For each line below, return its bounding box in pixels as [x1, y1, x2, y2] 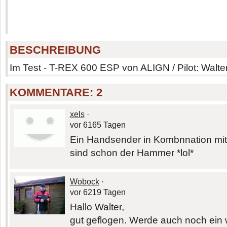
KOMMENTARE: [10, 86, 97, 99]
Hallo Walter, [69, 201, 124, 212]
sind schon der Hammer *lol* [69, 147, 194, 158]
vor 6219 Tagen [69, 187, 126, 197]
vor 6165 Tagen [69, 120, 126, 129]
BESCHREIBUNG [10, 43, 101, 56]
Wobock [69, 177, 99, 186]
